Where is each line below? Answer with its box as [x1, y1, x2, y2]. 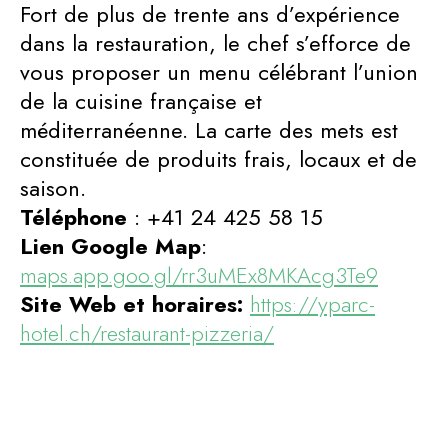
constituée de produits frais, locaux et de [20, 142, 417, 175]
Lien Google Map [20, 229, 201, 262]
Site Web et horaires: [20, 287, 250, 320]
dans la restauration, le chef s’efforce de [20, 26, 411, 59]
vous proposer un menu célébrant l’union [20, 55, 418, 88]
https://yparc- [250, 287, 375, 320]
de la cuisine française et [20, 84, 262, 117]
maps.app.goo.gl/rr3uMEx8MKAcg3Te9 [20, 258, 378, 291]
